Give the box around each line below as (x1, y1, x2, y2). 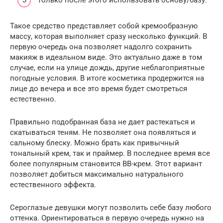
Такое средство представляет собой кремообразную (10, 21, 198, 30)
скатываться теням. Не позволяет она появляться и (10, 127, 196, 137)
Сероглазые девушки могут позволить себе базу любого (10, 203, 212, 212)
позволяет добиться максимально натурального (10, 169, 184, 179)
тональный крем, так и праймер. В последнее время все (10, 148, 210, 158)
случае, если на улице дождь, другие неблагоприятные (10, 63, 205, 72)
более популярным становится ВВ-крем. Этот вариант (10, 159, 202, 168)
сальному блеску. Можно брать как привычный (10, 138, 179, 147)
